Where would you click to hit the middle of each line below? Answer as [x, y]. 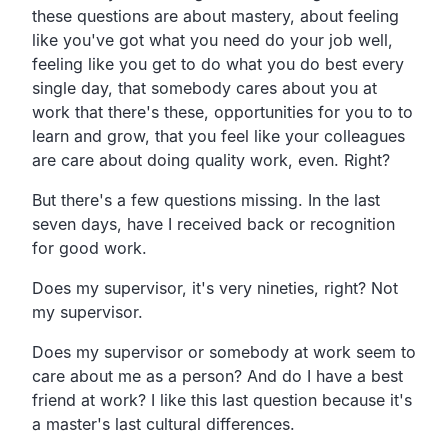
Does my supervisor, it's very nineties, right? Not [215, 287]
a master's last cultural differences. [163, 423]
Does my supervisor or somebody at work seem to [224, 351]
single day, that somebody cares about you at [204, 87]
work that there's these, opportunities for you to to [222, 111]
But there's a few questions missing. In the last [206, 199]
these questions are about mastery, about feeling [215, 15]
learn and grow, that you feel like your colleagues [218, 135]
